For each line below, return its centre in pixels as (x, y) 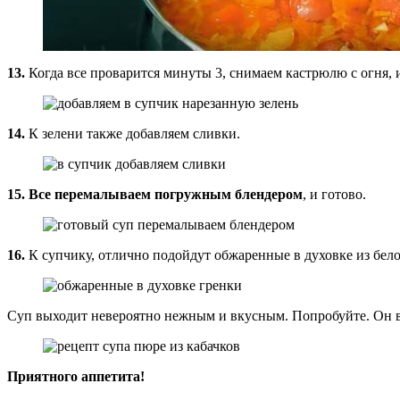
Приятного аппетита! (76, 376)
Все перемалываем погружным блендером (166, 194)
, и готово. (334, 194)
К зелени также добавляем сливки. (133, 133)
